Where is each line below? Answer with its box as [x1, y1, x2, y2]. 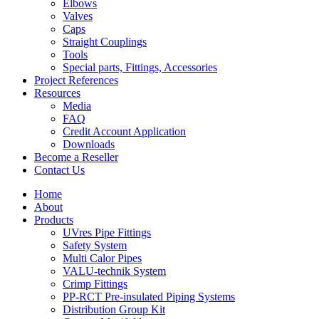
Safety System [63, 239, 127, 251]
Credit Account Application [63, 125, 186, 137]
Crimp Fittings [63, 278, 127, 290]
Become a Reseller [34, 151, 118, 163]
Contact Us [34, 164, 85, 176]
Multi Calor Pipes [63, 252, 142, 264]
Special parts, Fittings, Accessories [63, 61, 217, 73]
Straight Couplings [63, 36, 147, 48]
